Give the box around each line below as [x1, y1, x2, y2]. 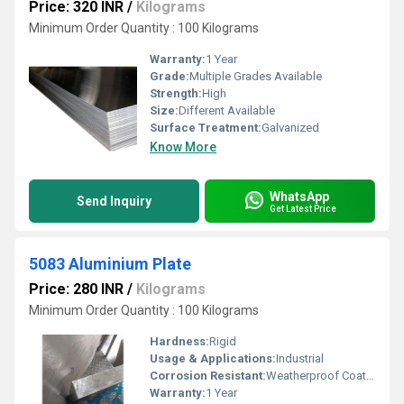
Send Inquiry [77, 194, 151, 208]
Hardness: [150, 335, 209, 348]
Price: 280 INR [29, 280, 124, 298]
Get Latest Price [270, 203, 336, 214]
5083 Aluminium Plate [29, 254, 191, 273]
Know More [150, 140, 216, 154]
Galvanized [262, 121, 319, 134]
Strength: [150, 87, 202, 100]
